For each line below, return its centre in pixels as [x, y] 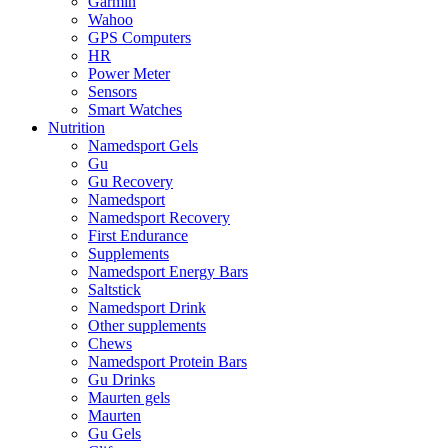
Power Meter [129, 74]
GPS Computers [139, 38]
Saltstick [114, 290]
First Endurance [138, 236]
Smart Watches [135, 110]
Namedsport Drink [147, 308]
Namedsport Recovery [159, 218]
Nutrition [76, 128]
